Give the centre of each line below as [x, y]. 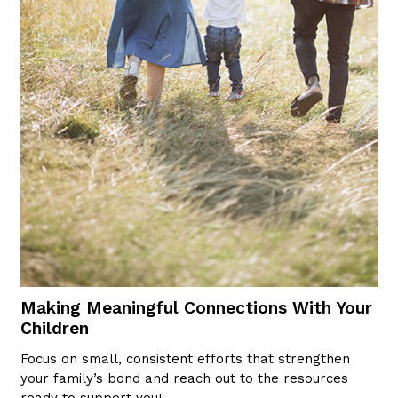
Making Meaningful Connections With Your [196, 307]
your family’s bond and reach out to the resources [184, 378]
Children [54, 328]
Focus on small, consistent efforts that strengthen [185, 358]
